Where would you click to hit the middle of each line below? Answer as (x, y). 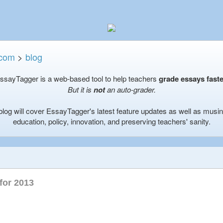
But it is (80, 90)
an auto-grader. (130, 90)
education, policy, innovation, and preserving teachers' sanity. (111, 121)
